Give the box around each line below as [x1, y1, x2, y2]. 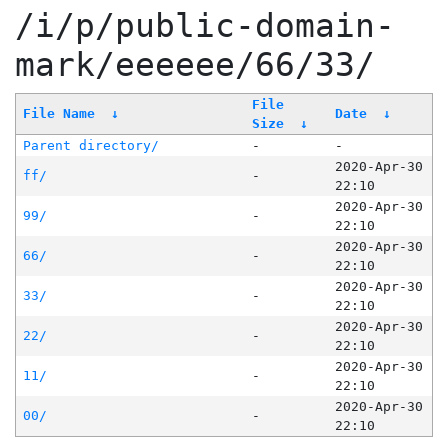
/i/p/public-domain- [15, 7, 395, 46]
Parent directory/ [22, 138, 159, 154]
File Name [22, 106, 95, 122]
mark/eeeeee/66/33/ [15, 46, 375, 85]
